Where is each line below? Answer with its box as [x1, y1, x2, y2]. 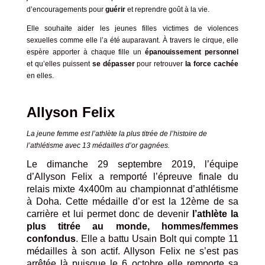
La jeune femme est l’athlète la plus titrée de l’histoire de [26, 130, 207, 138]
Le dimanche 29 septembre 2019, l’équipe [26, 159, 239, 170]
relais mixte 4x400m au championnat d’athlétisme [26, 184, 239, 195]
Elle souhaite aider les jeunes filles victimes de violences [26, 24, 239, 33]
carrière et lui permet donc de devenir [26, 209, 193, 219]
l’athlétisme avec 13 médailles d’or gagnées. [26, 141, 170, 150]
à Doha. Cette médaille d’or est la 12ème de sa [26, 196, 239, 207]
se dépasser [92, 60, 135, 69]
